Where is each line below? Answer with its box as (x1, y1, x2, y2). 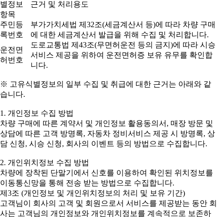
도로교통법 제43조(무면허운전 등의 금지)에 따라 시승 (31, 41, 216, 49)
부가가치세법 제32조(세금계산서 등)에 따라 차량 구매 (31, 20, 216, 29)
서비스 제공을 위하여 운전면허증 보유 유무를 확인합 (31, 51, 213, 59)
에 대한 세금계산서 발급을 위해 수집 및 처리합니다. (31, 31, 209, 39)
